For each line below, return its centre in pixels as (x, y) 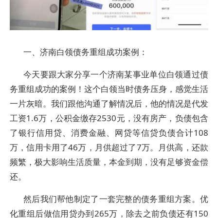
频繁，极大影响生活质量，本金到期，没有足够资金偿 (109, 162)
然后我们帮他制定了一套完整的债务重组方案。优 (116, 199)
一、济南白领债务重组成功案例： (85, 52)
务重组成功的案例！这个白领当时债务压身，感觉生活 (109, 89)
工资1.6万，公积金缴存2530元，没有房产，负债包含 (109, 118)
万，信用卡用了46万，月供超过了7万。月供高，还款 (109, 147)
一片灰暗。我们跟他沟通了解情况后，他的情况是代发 (109, 103)
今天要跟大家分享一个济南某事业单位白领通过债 (116, 74)
